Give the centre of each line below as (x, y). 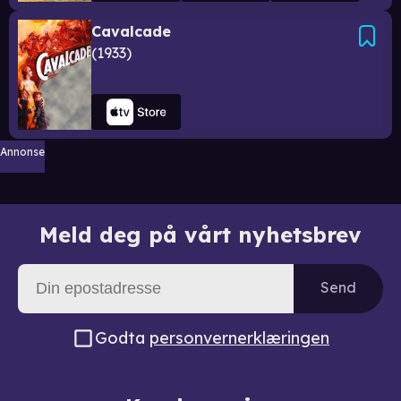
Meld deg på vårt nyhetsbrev (200, 235)
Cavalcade (131, 31)
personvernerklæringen (239, 338)
